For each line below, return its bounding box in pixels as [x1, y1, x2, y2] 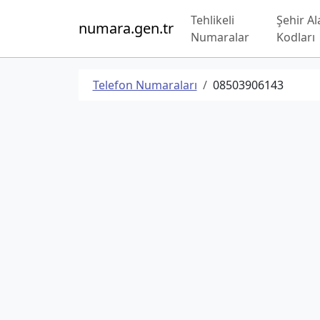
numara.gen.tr [78, 19, 174, 38]
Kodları [276, 29, 316, 45]
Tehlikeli [190, 12, 234, 28]
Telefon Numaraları [92, 77, 197, 93]
